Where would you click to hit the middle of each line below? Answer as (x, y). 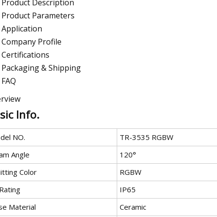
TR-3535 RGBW (147, 137)
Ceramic (133, 207)
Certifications (25, 54)
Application (22, 28)
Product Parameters (38, 15)
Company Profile (31, 41)
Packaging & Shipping (41, 68)
